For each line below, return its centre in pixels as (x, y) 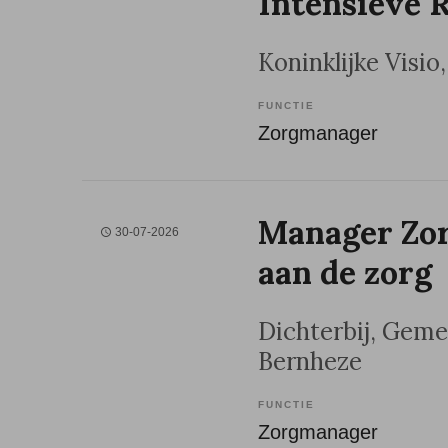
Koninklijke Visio (349, 62)
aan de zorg (345, 272)
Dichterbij (314, 331)
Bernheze (310, 361)
